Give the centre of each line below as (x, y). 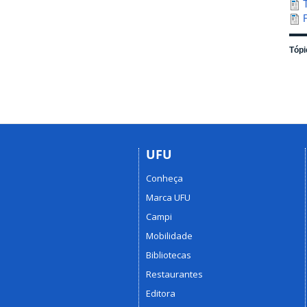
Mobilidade (169, 235)
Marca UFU (168, 197)
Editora (161, 293)
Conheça (164, 178)
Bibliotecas (169, 255)
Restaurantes (174, 274)
